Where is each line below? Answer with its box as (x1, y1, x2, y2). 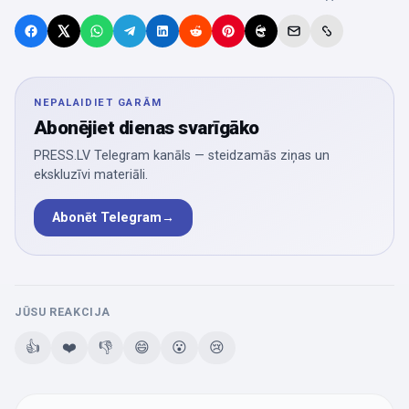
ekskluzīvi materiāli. (34, 167, 148, 184)
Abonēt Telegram (52, 210, 162, 226)
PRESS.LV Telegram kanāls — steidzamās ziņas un (34, 148, 330, 164)
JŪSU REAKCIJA (15, 305, 111, 320)
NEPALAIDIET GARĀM (34, 97, 163, 110)
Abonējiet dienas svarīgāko (34, 117, 259, 140)
